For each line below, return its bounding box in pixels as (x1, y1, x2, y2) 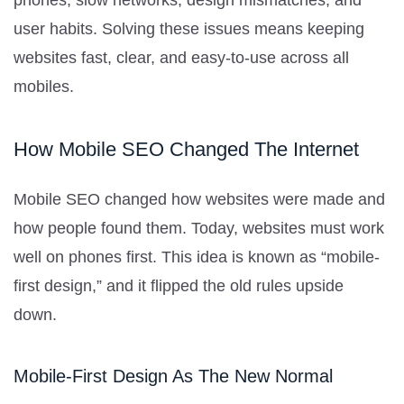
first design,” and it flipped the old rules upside (14, 276, 344, 295)
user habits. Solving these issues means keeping (14, 19, 364, 38)
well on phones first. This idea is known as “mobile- (14, 247, 380, 266)
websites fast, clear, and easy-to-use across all (14, 48, 349, 67)
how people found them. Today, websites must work (14, 218, 384, 237)
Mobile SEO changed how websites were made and (14, 189, 385, 208)
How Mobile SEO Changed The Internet (14, 137, 359, 161)
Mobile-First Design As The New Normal (14, 365, 333, 386)
